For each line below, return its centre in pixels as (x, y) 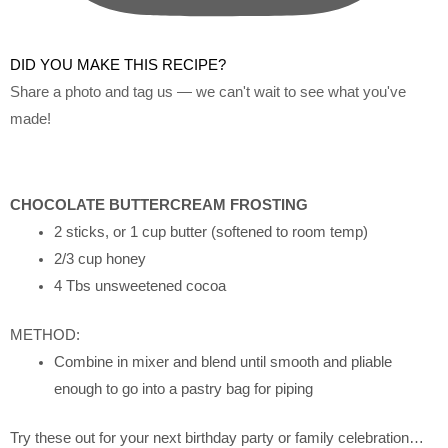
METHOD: (45, 335)
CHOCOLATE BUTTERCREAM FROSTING (159, 205)
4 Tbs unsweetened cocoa (139, 286)
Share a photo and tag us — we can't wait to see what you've (208, 92)
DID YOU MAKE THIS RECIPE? (118, 65)
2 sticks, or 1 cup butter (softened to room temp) (210, 232)
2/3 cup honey (99, 259)
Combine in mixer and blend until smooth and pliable (222, 362)
